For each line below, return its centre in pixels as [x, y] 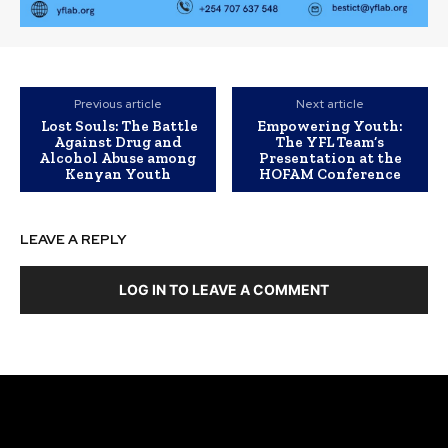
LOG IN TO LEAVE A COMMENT [224, 289]
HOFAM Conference [330, 173]
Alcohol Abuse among [118, 157]
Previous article [117, 103]
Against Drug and [117, 141]
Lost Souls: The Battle [117, 125]
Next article [330, 103]
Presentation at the [330, 157]
